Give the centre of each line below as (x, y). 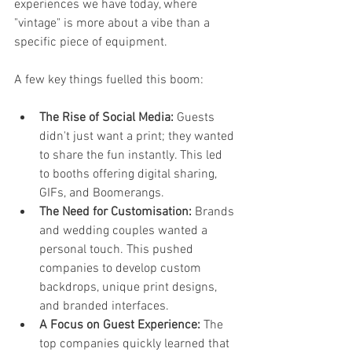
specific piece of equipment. (91, 42)
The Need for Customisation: (115, 212)
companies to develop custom (122, 268)
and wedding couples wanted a (125, 231)
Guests (196, 117)
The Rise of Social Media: (106, 117)
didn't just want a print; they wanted (138, 136)
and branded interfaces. (104, 306)
